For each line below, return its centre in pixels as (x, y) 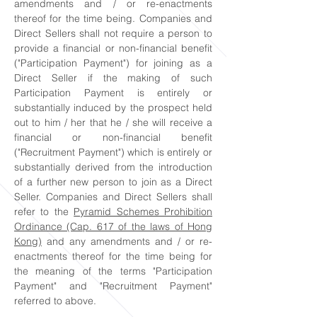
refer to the (44, 212)
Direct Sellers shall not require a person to (113, 33)
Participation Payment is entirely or (113, 93)
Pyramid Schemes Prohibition (143, 212)
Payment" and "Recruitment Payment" (113, 286)
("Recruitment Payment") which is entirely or (113, 152)
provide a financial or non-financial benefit (113, 48)
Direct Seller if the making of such (113, 78)
